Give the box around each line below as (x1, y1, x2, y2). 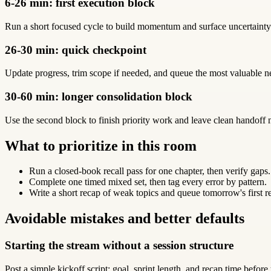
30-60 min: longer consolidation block (5, 90, 192, 103)
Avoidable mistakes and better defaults (5, 211, 244, 227)
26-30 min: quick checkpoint (5, 43, 146, 56)
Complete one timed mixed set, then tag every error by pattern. (29, 177, 267, 188)
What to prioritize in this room (5, 137, 197, 154)
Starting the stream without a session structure (5, 239, 233, 252)
